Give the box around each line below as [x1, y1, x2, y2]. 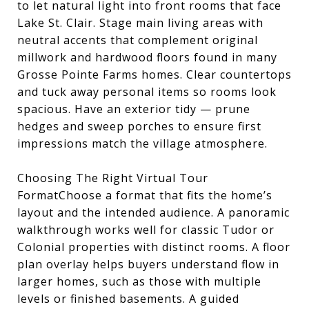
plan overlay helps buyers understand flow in [17, 257, 279, 272]
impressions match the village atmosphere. [17, 136, 268, 151]
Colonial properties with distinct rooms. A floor [17, 239, 290, 255]
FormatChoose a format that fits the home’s [17, 188, 272, 203]
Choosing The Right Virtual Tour [17, 170, 208, 186]
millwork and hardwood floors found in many [17, 50, 277, 65]
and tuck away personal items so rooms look [17, 84, 277, 99]
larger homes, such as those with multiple [17, 274, 261, 289]
